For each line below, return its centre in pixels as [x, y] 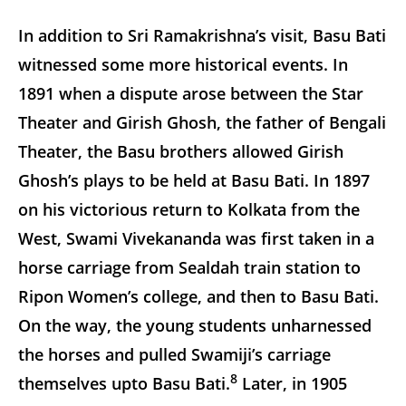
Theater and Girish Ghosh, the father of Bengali [202, 122]
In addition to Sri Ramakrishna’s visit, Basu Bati [202, 35]
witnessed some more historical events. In [183, 64]
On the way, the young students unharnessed [195, 325]
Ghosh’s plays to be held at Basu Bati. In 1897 [194, 180]
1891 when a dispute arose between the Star [191, 93]
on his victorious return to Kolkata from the [189, 209]
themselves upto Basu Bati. [124, 383]
